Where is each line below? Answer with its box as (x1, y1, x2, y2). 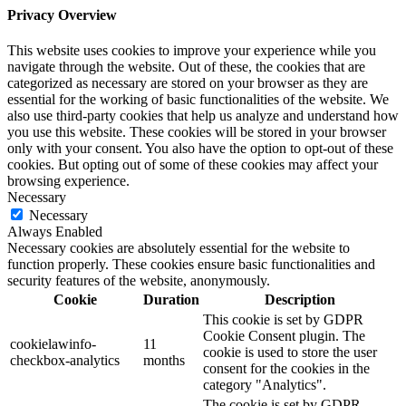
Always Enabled (7, 223, 102, 239)
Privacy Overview (7, 6, 117, 23)
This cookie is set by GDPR (203, 311, 363, 327)
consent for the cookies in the (203, 360, 370, 376)
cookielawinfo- (10, 335, 96, 352)
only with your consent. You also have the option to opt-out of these (7, 140, 393, 156)
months (143, 352, 185, 368)
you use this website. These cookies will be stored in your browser (7, 123, 386, 140)
